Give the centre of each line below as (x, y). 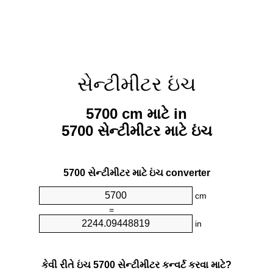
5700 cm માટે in (136, 114)
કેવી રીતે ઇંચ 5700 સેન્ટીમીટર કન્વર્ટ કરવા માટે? (136, 264)
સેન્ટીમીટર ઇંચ (136, 84)
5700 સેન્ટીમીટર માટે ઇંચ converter (136, 173)
